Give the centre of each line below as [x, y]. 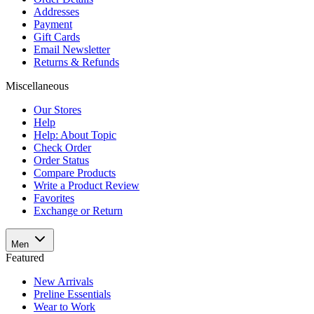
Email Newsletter [72, 49]
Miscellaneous [37, 86]
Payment [53, 24]
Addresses [56, 11]
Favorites [54, 198]
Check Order [62, 147]
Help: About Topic [75, 135]
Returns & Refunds [76, 62]
